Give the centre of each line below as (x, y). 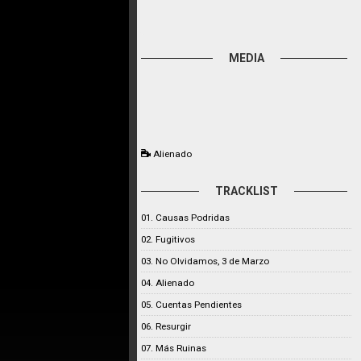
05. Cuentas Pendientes (191, 305)
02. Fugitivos (168, 239)
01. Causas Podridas (185, 218)
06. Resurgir (166, 326)
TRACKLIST (246, 191)
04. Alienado (168, 283)
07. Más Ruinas (174, 348)
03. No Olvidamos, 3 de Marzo (205, 261)
